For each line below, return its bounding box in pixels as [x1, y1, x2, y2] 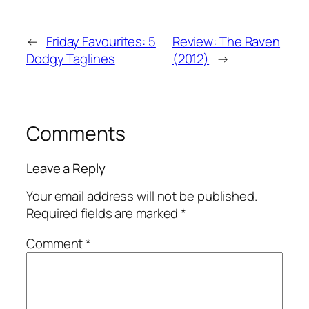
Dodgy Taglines [26, 50, 115, 68]
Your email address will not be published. [26, 187, 257, 206]
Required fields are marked [26, 204, 181, 223]
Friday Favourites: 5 [46, 32, 156, 51]
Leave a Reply [26, 159, 106, 177]
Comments [26, 120, 126, 148]
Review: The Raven [172, 32, 281, 51]
